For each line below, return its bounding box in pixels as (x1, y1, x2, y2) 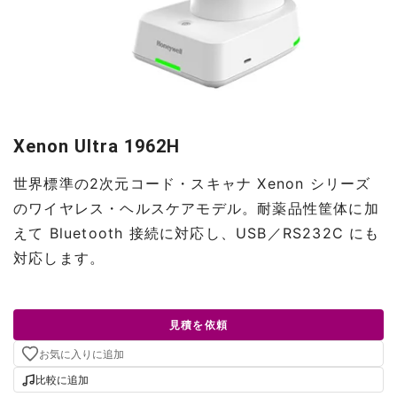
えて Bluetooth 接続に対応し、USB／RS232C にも (13, 224, 380, 242)
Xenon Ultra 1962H (13, 136, 180, 157)
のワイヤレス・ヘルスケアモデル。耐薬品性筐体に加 (13, 199, 379, 217)
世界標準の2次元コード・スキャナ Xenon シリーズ (13, 175, 371, 192)
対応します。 (13, 249, 105, 267)
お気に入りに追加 (39, 346, 124, 361)
